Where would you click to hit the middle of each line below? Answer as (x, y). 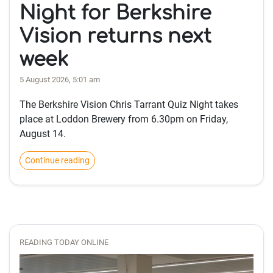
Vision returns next (115, 37)
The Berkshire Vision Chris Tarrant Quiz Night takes (129, 105)
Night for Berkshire (115, 13)
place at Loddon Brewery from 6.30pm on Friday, (124, 119)
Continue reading (57, 161)
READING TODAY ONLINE (64, 243)
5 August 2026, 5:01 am (60, 80)
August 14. (43, 134)
